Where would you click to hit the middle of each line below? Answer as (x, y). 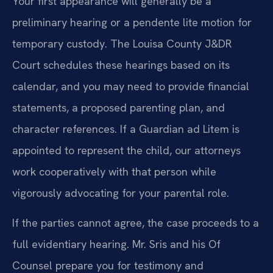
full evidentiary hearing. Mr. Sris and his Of (116, 244)
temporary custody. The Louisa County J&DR (122, 43)
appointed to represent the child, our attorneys (126, 150)
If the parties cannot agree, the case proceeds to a (136, 223)
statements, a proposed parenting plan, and (119, 107)
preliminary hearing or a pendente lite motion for (132, 22)
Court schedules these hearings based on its (121, 65)
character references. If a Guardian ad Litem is (126, 129)
